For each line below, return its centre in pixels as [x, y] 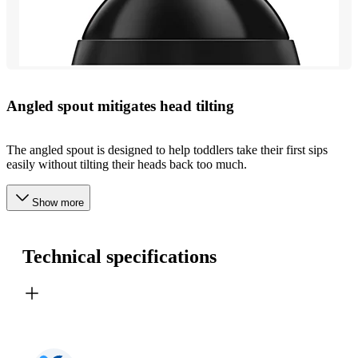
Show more [58, 202]
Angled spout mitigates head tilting [120, 106]
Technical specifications [119, 256]
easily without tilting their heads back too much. [127, 164]
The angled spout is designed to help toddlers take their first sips [167, 149]
